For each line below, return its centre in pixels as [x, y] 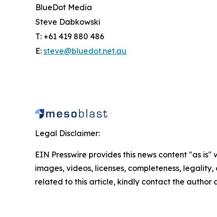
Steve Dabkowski [68, 22]
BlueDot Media [64, 7]
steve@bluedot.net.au [85, 51]
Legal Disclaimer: [67, 133]
